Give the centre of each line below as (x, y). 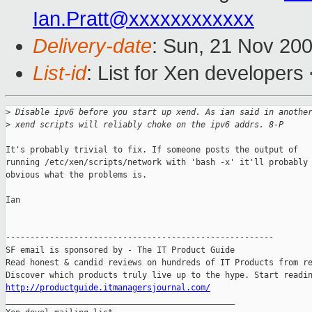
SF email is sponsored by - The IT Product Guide (120, 250)
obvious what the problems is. (76, 175)
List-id (60, 73)
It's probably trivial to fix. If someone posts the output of (152, 150)
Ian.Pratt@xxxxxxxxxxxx (143, 19)
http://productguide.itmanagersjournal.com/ (108, 288)
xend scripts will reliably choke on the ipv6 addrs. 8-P (147, 125)
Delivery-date (92, 46)
